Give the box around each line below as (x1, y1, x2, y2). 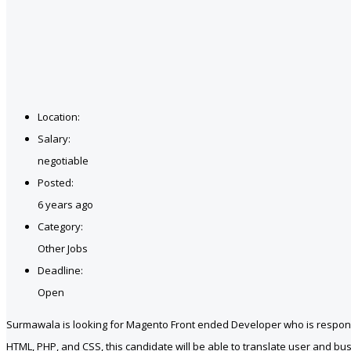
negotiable (38, 153, 89, 168)
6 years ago (38, 197, 93, 212)
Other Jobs (38, 241, 88, 255)
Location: (38, 109, 80, 124)
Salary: (38, 131, 71, 146)
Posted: (38, 175, 74, 190)
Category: (38, 219, 83, 233)
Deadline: (38, 262, 83, 277)
